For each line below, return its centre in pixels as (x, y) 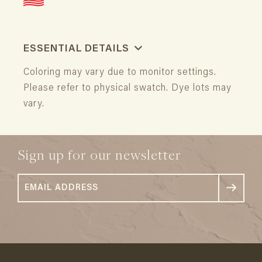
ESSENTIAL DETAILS (78, 50)
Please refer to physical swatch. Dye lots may (127, 89)
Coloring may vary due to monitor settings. (120, 73)
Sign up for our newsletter (99, 156)
